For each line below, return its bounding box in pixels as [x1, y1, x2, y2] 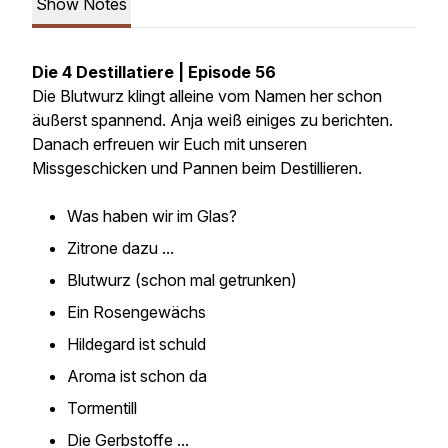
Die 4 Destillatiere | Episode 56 [32, 62, 276, 82]
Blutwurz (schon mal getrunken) [67, 270, 297, 290]
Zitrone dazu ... [67, 238, 174, 258]
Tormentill [67, 398, 137, 418]
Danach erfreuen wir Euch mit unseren [32, 134, 307, 154]
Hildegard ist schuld [67, 334, 206, 354]
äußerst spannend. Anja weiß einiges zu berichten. [32, 110, 393, 130]
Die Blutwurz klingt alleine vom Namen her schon [32, 86, 382, 106]
